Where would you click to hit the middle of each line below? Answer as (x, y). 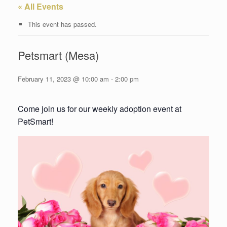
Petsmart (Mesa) (58, 55)
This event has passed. (62, 24)
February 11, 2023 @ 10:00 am (63, 79)
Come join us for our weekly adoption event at (100, 109)
